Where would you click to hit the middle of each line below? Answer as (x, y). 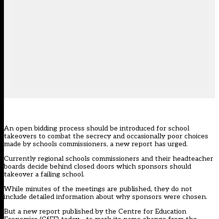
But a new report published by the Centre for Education (95, 212)
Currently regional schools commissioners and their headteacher (109, 159)
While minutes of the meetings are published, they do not (98, 189)
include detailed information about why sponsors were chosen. (106, 197)
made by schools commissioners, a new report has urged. (96, 144)
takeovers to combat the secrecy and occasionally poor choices (106, 136)
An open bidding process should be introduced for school (97, 129)
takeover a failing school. (44, 175)
